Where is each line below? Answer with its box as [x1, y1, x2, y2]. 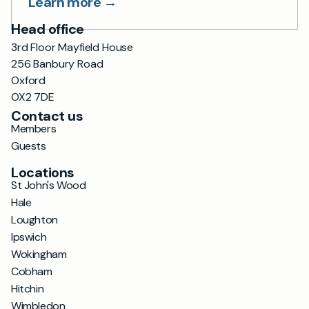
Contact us [11, 107, 83, 125]
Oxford [11, 73, 46, 88]
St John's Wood [11, 178, 86, 192]
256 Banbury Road [11, 57, 103, 71]
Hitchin [11, 281, 44, 296]
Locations [11, 163, 74, 181]
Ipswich [11, 230, 47, 244]
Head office [11, 20, 84, 38]
